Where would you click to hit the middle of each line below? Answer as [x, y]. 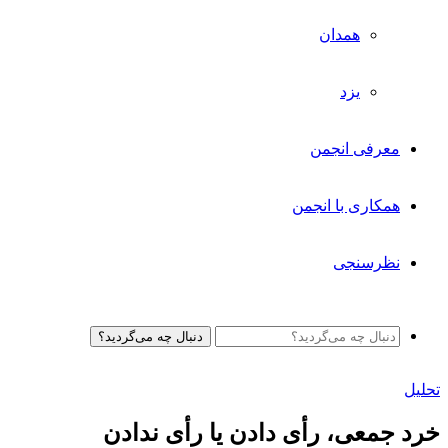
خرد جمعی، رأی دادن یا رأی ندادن [271, 432]
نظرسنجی [366, 262]
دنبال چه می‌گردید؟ [150, 336]
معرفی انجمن [355, 148]
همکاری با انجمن [346, 205]
